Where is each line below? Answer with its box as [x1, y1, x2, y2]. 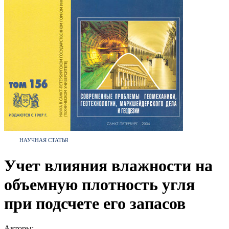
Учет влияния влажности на [4, 156, 213, 175]
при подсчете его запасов [4, 194, 186, 213]
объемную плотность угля [4, 175, 195, 194]
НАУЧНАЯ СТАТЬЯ [19, 136, 68, 143]
